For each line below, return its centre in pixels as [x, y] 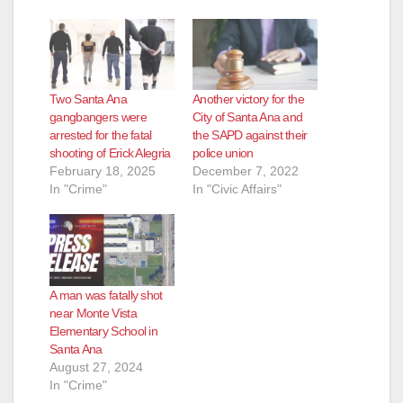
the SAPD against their [250, 135]
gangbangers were [98, 117]
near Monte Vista [93, 313]
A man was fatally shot [106, 295]
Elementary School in [104, 331]
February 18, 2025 [103, 171]
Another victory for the [248, 99]
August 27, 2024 [96, 367]
